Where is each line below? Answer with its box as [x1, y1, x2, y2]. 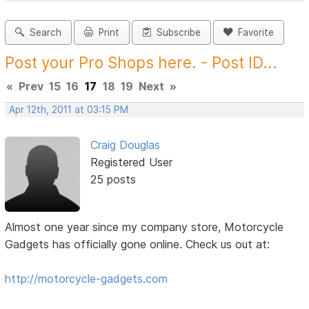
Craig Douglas [90, 138, 160, 152]
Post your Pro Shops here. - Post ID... [5, 53, 278, 72]
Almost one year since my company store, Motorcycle [5, 219, 284, 234]
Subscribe [151, 27, 201, 39]
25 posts [90, 172, 136, 187]
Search [24, 27, 62, 39]
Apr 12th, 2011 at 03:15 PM [9, 104, 129, 116]
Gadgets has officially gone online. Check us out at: [5, 237, 270, 251]
